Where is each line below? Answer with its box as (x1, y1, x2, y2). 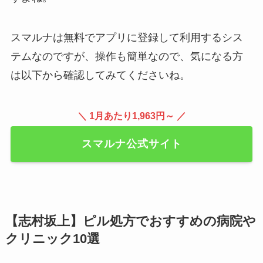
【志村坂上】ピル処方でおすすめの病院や (5, 214, 256, 229)
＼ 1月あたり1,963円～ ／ (77, 110, 186, 121)
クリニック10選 (5, 232, 100, 247)
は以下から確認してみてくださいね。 (10, 69, 190, 81)
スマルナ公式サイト (81, 138, 182, 150)
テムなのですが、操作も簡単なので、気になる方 (10, 50, 243, 62)
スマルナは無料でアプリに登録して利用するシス (10, 31, 243, 43)
